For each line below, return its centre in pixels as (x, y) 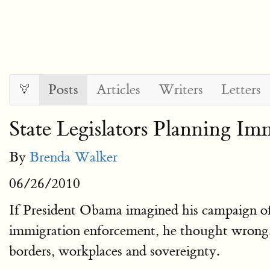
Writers (181, 89)
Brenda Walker (74, 157)
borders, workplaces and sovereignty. (114, 251)
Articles (118, 89)
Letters (241, 89)
